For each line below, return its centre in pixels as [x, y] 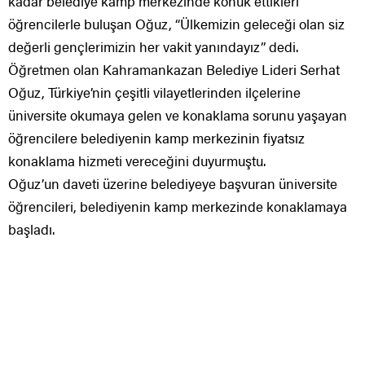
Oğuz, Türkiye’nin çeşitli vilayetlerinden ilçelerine [154, 92]
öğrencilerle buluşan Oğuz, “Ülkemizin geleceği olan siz [176, 24]
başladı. [31, 229]
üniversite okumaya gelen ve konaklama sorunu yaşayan [178, 115]
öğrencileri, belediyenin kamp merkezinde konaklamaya [178, 207]
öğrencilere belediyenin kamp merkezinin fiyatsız [156, 138]
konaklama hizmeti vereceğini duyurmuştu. [137, 161]
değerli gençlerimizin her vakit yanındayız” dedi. [153, 47]
